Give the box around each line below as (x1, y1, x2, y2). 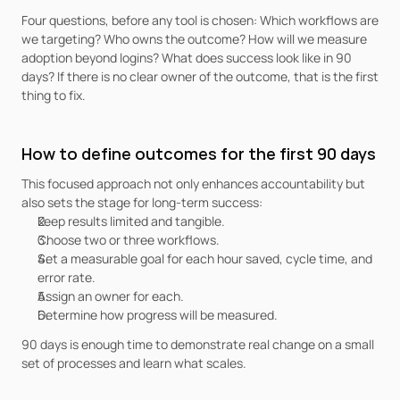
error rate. (37, 269, 96, 286)
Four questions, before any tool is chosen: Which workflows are (21, 12, 379, 29)
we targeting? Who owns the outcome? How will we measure (21, 30, 367, 47)
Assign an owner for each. (37, 287, 184, 304)
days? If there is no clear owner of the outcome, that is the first (21, 68, 379, 85)
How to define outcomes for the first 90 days (21, 143, 376, 164)
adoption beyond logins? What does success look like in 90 (21, 49, 352, 66)
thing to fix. (21, 87, 86, 104)
